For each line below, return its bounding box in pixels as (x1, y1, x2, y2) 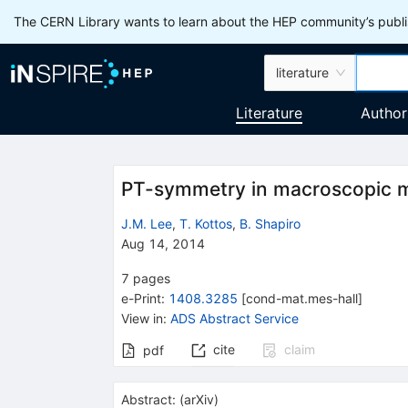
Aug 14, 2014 (120, 235, 205, 251)
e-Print (120, 290, 161, 306)
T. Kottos (178, 215, 232, 231)
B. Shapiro (239, 215, 301, 231)
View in (120, 310, 163, 326)
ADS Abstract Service (169, 310, 299, 326)
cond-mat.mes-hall (245, 290, 358, 306)
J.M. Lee (120, 215, 172, 231)
